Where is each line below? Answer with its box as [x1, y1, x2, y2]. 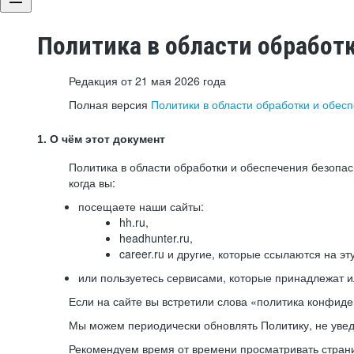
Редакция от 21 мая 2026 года [69, 73, 226, 88]
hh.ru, [119, 214, 149, 230]
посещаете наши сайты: [78, 198, 204, 214]
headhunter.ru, [119, 230, 193, 246]
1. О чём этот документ [37, 133, 165, 145]
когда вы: [69, 175, 115, 190]
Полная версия [69, 96, 151, 112]
